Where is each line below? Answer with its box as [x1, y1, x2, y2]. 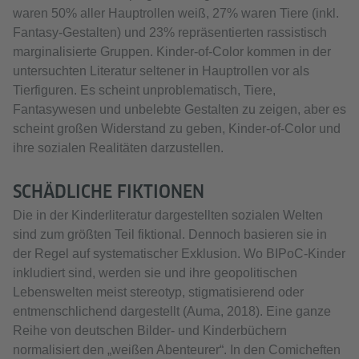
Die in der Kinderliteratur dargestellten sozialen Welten [13, 208, 323, 223]
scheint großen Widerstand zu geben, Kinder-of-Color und [13, 122, 341, 136]
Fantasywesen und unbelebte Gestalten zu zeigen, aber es [13, 103, 346, 117]
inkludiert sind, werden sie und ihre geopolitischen [13, 266, 297, 280]
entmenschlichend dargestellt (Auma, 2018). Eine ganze [13, 305, 331, 319]
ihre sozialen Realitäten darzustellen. [13, 141, 224, 155]
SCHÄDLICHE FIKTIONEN [13, 181, 204, 203]
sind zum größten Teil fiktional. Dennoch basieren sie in [13, 228, 327, 242]
